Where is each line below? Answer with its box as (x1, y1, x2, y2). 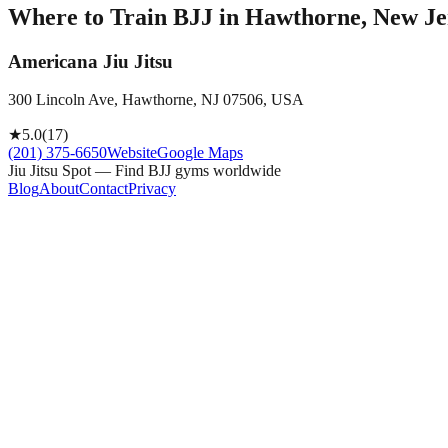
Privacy (128, 180, 176, 198)
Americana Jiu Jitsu (8, 50, 173, 72)
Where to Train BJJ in (8, 3, 245, 30)
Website (107, 144, 157, 162)
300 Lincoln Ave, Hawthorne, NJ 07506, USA (8, 91, 304, 109)
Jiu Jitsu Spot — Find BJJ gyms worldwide (8, 162, 281, 180)
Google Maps (157, 144, 243, 162)
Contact (79, 180, 128, 198)
